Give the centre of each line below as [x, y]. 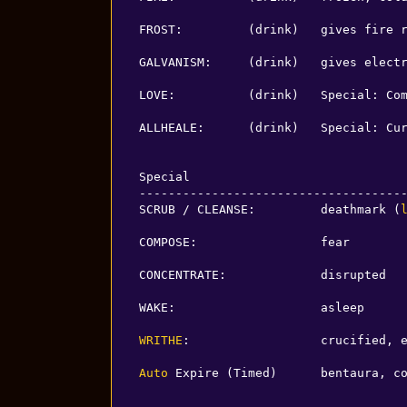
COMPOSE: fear [244, 242]
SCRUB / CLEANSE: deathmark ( [269, 209]
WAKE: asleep [251, 307]
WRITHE [160, 340]
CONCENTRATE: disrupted [262, 274]
